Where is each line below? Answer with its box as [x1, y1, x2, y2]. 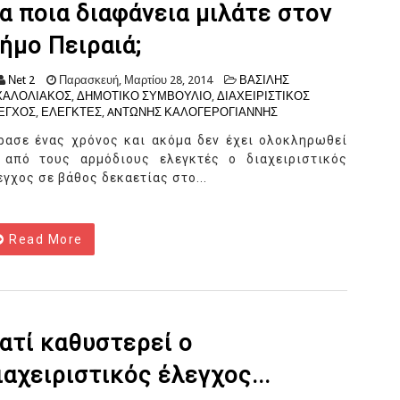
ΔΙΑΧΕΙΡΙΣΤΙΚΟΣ [217, 89, 310, 104]
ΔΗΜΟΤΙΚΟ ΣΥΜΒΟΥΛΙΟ [77, 89, 212, 104]
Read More [4, 232, 83, 247]
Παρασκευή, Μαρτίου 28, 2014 [56, 73, 212, 87]
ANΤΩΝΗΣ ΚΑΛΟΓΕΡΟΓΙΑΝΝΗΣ [107, 105, 278, 120]
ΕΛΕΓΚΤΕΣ [41, 105, 102, 120]
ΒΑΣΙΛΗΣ [239, 73, 289, 87]
